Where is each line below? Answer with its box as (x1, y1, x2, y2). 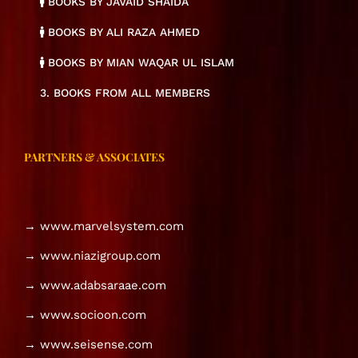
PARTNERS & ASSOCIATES (24, 149, 165, 165)
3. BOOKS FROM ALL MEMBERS (40, 86, 210, 100)
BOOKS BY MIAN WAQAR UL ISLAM (44, 56, 234, 70)
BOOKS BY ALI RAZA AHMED (44, 26, 200, 39)
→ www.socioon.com (24, 308, 146, 323)
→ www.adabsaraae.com (24, 278, 166, 293)
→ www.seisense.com (24, 337, 153, 352)
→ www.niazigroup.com (24, 249, 161, 264)
